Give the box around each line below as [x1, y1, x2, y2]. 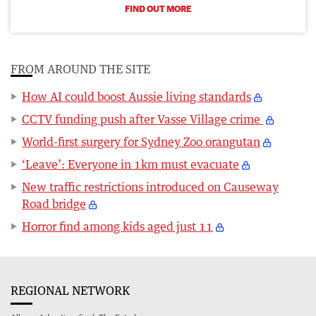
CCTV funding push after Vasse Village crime [22, 112, 263, 127]
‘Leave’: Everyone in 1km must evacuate [22, 157, 239, 172]
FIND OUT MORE [125, 4, 191, 15]
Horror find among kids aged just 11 [22, 219, 213, 234]
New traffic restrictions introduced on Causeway [22, 180, 279, 195]
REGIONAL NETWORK [11, 284, 130, 298]
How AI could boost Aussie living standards [22, 90, 251, 104]
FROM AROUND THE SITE [11, 62, 150, 77]
